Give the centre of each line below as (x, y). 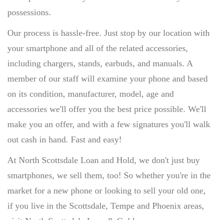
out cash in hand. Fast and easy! (65, 140)
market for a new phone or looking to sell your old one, (107, 191)
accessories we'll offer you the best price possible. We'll (107, 109)
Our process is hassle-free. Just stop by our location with (109, 33)
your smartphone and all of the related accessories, (98, 48)
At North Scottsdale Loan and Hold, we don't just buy (104, 160)
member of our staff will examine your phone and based (108, 79)
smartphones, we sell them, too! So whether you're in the (109, 176)
